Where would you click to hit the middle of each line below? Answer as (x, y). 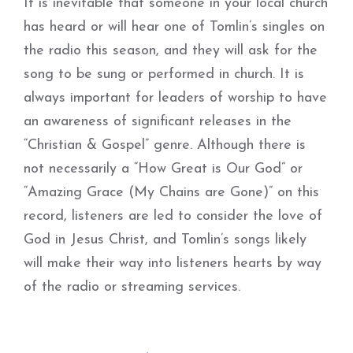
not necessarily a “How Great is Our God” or (163, 169)
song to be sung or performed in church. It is (164, 74)
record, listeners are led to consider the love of (173, 216)
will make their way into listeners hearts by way (173, 264)
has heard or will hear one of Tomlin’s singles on (174, 27)
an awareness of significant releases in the (158, 122)
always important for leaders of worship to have (175, 98)
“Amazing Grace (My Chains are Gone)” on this (171, 193)
